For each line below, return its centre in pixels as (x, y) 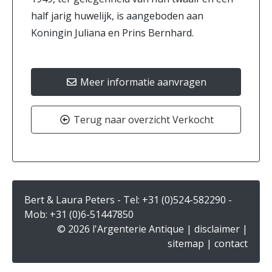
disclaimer (217, 229)
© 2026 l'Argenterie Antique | (126, 229)
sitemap (186, 243)
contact (231, 243)
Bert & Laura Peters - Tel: (83, 200)
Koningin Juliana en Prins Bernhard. (112, 33)
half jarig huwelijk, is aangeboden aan (117, 16)
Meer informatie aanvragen (142, 82)
